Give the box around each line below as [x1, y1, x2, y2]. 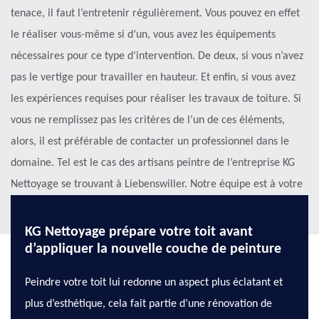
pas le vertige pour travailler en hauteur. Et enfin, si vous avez [11, 72, 296, 84]
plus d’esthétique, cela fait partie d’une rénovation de [25, 298, 272, 310]
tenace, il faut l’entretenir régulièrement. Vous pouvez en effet [11, 8, 300, 20]
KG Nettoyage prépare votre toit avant [25, 225, 253, 240]
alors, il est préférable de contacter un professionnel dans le [11, 136, 289, 148]
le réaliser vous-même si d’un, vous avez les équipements [11, 29, 276, 41]
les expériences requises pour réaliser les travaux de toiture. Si [11, 93, 301, 105]
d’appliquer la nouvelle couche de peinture [25, 242, 281, 257]
